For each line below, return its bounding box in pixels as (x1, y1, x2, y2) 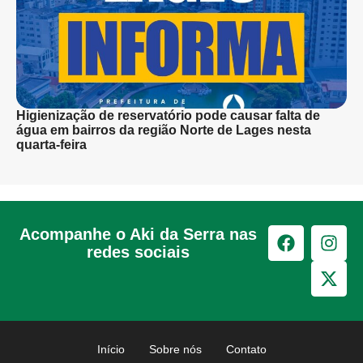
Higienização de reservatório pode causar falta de (16, 109, 320, 123)
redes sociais (87, 243, 190, 262)
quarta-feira (16, 138, 87, 152)
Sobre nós (148, 343, 202, 357)
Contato (225, 343, 267, 357)
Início (96, 343, 125, 357)
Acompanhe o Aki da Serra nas (19, 225, 258, 244)
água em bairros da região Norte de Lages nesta (16, 123, 311, 138)
